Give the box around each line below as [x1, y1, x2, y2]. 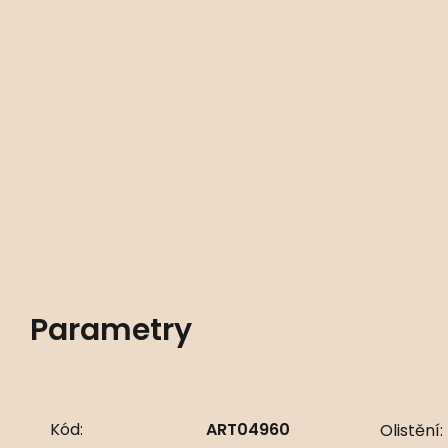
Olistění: [380, 419, 443, 442]
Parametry [30, 309, 192, 351]
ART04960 [206, 418, 290, 441]
